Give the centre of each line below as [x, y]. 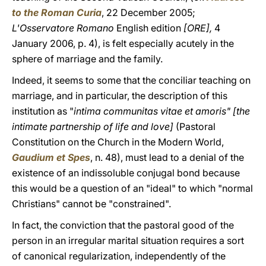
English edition [150, 28]
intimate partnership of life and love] [94, 126]
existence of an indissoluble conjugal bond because [126, 173]
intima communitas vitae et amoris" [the [162, 111]
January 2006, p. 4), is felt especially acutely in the [123, 43]
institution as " [43, 111]
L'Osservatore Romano [64, 28]
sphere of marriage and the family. [87, 59]
